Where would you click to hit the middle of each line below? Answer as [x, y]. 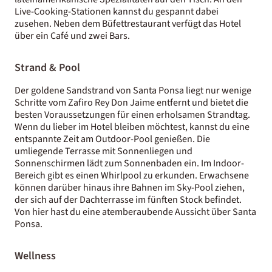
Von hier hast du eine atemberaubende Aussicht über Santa [135, 212]
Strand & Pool [47, 67]
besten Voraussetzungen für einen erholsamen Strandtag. [132, 114]
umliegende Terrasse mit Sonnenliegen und [104, 151]
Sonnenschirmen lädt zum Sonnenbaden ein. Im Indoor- [129, 163]
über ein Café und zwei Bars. [72, 36]
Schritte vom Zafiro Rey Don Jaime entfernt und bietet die [131, 102]
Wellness [35, 256]
